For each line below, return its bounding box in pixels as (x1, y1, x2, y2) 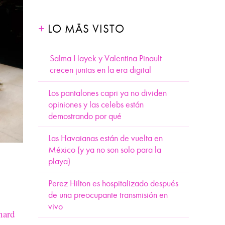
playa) (48, 156, 70, 167)
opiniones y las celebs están (48, 99, 144, 110)
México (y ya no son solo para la (48, 145, 161, 155)
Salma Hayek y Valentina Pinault (50, 53, 162, 64)
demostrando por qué (48, 111, 122, 122)
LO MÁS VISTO (48, 22, 125, 36)
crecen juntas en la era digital (50, 65, 151, 75)
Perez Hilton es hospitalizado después (48, 178, 178, 189)
